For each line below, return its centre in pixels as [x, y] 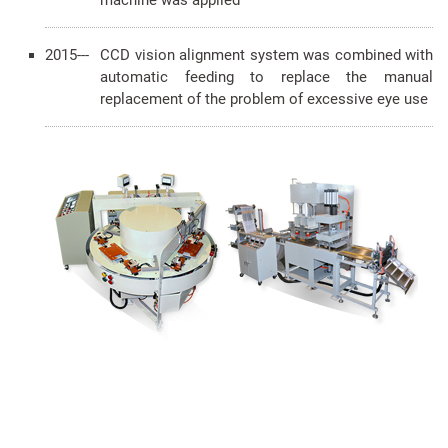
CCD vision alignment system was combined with [266, 55]
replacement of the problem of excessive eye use [264, 99]
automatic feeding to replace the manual [266, 77]
